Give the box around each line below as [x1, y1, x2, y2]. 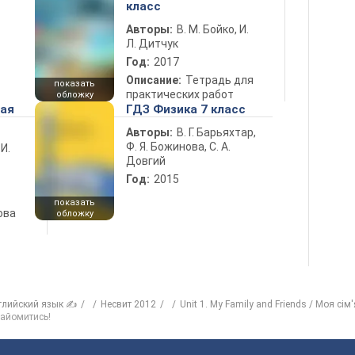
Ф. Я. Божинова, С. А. [126, 140, 231, 153]
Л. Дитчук [126, 37, 178, 50]
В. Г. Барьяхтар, [177, 126, 256, 139]
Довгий [126, 155, 166, 167]
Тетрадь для [185, 74, 254, 86]
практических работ [126, 88, 234, 101]
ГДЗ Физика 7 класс [126, 102, 246, 116]
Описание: [126, 74, 181, 86]
